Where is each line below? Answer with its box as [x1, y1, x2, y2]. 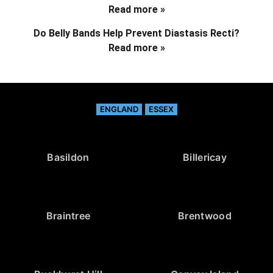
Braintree [46, 209, 91, 222]
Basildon [47, 151, 90, 163]
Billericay [183, 151, 227, 163]
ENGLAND [99, 104, 138, 114]
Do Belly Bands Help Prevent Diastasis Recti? [34, 27, 239, 39]
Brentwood [178, 209, 232, 222]
